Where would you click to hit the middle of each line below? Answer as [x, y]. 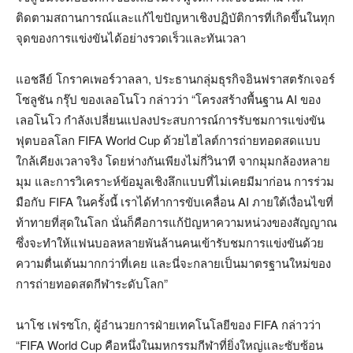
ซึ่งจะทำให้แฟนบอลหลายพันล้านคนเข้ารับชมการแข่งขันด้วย [170, 242]
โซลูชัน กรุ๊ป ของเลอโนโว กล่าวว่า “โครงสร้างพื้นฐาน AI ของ [168, 98]
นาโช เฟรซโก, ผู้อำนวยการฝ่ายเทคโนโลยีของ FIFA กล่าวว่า [168, 324]
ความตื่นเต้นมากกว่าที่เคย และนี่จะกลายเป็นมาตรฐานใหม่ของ [173, 262]
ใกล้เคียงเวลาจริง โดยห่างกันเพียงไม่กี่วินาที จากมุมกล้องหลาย [173, 160]
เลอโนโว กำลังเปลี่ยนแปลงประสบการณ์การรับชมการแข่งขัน [170, 119]
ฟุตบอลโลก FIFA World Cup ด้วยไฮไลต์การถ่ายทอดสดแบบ [168, 139]
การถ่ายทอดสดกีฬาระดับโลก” [92, 283]
